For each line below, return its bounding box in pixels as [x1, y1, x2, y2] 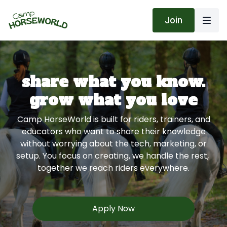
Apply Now [92, 203, 135, 214]
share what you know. [22, 71, 205, 92]
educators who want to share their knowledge [21, 126, 206, 137]
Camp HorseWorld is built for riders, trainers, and [17, 113, 210, 125]
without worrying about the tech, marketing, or [20, 138, 207, 149]
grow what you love [29, 90, 198, 110]
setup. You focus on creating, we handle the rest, [16, 150, 211, 162]
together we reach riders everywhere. [37, 162, 190, 174]
